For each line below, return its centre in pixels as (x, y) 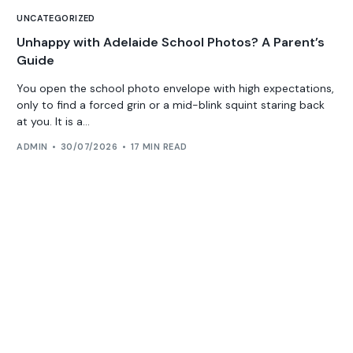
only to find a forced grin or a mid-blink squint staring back (171, 104)
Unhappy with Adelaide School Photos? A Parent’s (171, 42)
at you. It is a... (54, 121)
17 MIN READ (159, 147)
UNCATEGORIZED (56, 18)
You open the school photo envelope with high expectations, (176, 88)
